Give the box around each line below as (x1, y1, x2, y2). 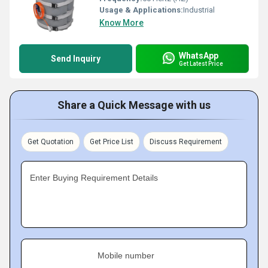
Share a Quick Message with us (57, 99, 211, 111)
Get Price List (90, 138, 133, 146)
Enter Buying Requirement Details (30, 173, 158, 182)
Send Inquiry (51, 54, 100, 63)
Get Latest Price (179, 60, 223, 67)
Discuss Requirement (150, 138, 222, 146)
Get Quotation (28, 138, 74, 146)
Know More (99, 18, 144, 28)
